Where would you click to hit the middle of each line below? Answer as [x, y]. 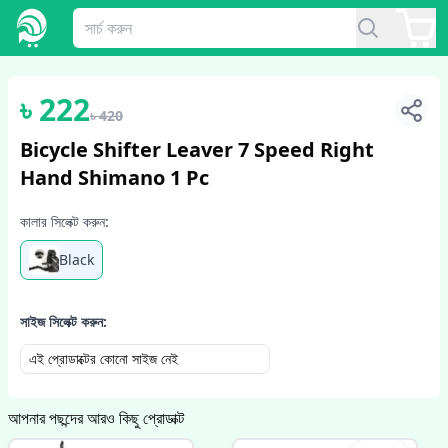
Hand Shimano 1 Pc [114, 177]
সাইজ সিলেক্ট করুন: [63, 321]
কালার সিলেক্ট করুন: [64, 221]
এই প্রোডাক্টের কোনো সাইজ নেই [103, 358]
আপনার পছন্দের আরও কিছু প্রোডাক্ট [96, 418]
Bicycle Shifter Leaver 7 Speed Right [197, 149]
